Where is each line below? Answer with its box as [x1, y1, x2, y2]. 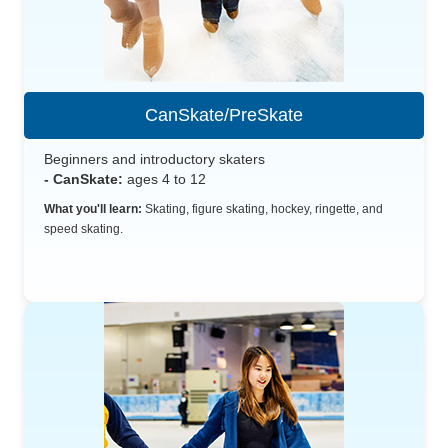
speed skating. [44, 222, 123, 235]
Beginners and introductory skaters [44, 150, 265, 167]
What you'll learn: [44, 202, 142, 215]
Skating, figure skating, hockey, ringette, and [142, 202, 383, 215]
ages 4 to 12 [123, 170, 206, 187]
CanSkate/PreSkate [145, 104, 303, 125]
